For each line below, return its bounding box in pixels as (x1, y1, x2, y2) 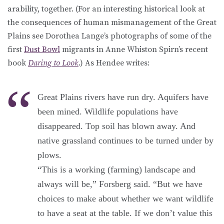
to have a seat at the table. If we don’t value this (37, 207, 212, 218)
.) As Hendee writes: (78, 57, 149, 68)
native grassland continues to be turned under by (37, 135, 213, 145)
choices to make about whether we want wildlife (37, 193, 213, 203)
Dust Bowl (24, 44, 60, 54)
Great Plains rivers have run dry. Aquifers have (37, 91, 208, 102)
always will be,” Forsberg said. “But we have (37, 178, 202, 189)
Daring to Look (28, 57, 78, 68)
